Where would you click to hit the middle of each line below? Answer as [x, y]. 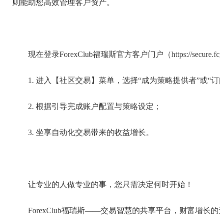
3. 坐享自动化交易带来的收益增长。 [93, 132]
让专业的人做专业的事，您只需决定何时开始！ [112, 184]
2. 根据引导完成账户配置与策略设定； [97, 106]
